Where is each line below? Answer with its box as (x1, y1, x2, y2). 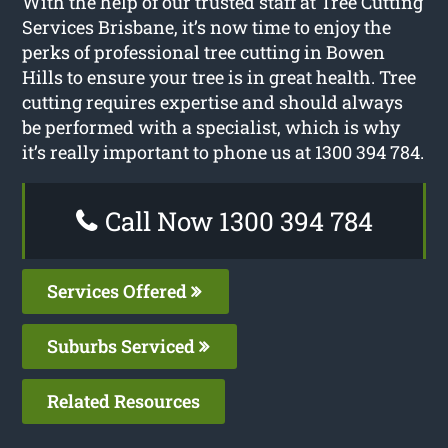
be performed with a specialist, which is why (22, 114, 401, 139)
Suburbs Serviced (47, 333, 200, 358)
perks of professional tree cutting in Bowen (22, 39, 386, 64)
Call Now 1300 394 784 (98, 203, 373, 238)
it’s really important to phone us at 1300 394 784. (22, 139, 425, 164)
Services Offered (47, 278, 192, 303)
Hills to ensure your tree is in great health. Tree (22, 64, 417, 89)
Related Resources (47, 388, 201, 413)
